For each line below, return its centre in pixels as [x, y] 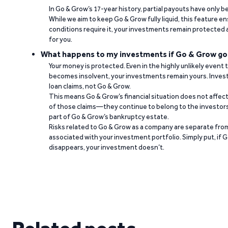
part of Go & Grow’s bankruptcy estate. [109, 117]
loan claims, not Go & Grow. [90, 86]
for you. [61, 39]
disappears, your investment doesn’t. [107, 147]
